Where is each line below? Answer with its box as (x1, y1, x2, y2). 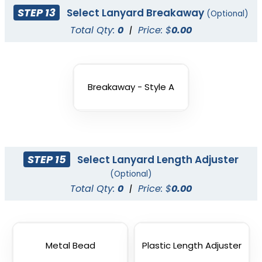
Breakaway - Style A (88, 81, 174, 94)
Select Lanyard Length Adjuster (75, 152, 239, 167)
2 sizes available (96, 194, 166, 206)
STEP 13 (18, 5, 56, 20)
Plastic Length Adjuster (142, 239, 242, 252)
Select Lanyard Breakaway (64, 5, 207, 20)
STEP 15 (27, 151, 66, 167)
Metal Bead (45, 239, 95, 252)
